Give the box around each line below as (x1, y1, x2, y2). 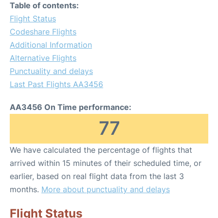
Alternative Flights (10, 53, 76, 63)
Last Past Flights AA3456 (10, 79, 103, 89)
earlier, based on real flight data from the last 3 (10, 171, 184, 181)
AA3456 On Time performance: (10, 102, 131, 112)
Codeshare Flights (10, 27, 76, 36)
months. (10, 184, 41, 194)
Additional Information (10, 40, 92, 50)
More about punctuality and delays (41, 184, 170, 194)
